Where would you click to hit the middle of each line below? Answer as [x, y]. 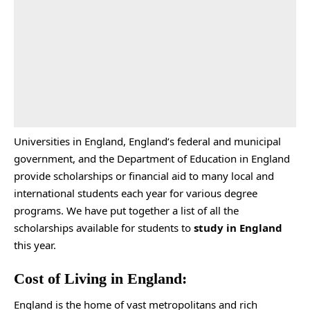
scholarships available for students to [104, 227]
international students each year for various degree [136, 193]
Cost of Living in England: [100, 279]
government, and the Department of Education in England [152, 158]
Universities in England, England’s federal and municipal [147, 141]
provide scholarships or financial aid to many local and [144, 175]
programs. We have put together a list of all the [126, 210]
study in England [238, 227]
